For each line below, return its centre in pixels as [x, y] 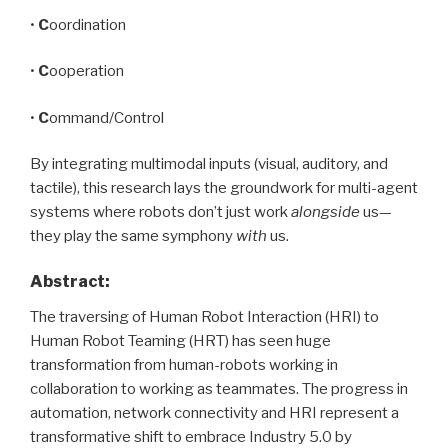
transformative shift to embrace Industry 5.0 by [191, 436]
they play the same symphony [133, 236]
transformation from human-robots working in [184, 364]
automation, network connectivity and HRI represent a [214, 412]
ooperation [86, 71]
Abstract [67, 281]
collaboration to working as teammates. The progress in [219, 388]
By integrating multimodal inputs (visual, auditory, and [209, 164]
